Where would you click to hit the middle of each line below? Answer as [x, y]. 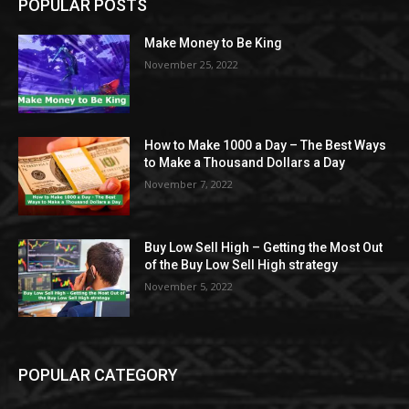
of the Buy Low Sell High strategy [241, 264]
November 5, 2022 [189, 286]
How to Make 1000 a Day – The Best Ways [266, 146]
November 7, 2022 [189, 184]
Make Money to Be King [214, 43]
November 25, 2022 [192, 65]
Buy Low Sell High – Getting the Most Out [264, 247]
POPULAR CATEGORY [98, 375]
